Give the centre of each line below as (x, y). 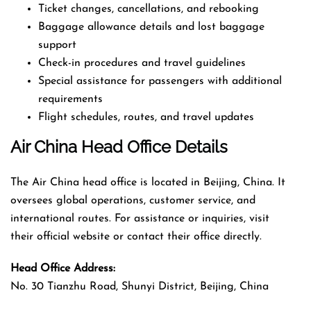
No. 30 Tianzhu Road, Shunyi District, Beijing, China (140, 286)
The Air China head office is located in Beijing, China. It (148, 182)
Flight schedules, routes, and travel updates (146, 117)
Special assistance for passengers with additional (160, 81)
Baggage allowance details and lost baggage (151, 27)
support (57, 45)
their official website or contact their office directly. (136, 236)
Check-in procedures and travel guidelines (142, 63)
